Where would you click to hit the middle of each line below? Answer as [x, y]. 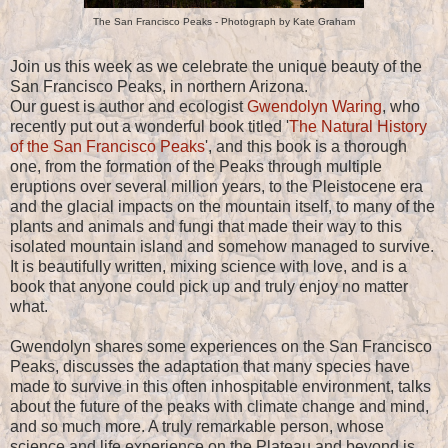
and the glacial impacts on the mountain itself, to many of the [222, 207]
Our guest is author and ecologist [128, 107]
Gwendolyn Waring [314, 107]
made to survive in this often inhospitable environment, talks [220, 387]
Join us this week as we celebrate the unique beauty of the [216, 67]
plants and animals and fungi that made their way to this [206, 227]
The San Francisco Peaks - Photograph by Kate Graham [224, 22]
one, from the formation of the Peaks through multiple [196, 167]
